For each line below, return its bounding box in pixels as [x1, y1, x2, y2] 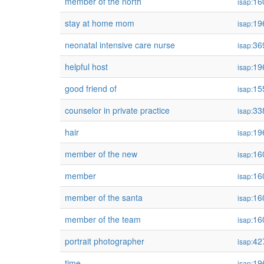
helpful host [65, 61, 108, 72]
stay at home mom [65, 17, 134, 29]
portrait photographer [65, 235, 144, 247]
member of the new [65, 148, 137, 160]
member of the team [65, 213, 141, 225]
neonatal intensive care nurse [65, 39, 175, 51]
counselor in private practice [65, 104, 170, 116]
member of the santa [65, 192, 143, 203]
